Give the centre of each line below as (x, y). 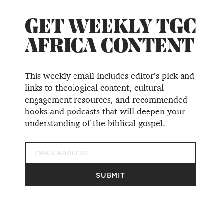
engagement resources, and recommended (106, 100)
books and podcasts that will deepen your (105, 112)
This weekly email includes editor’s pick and (110, 76)
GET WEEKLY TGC (110, 28)
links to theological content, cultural (94, 88)
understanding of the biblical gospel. (95, 124)
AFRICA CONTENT (110, 48)
